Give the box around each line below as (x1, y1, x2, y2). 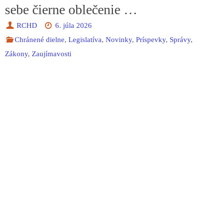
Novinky (106, 36, 132, 44)
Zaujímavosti (32, 50, 71, 58)
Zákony (5, 50, 28, 58)
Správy (170, 36, 191, 44)
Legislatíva (68, 36, 102, 44)
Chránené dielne (15, 36, 65, 44)
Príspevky (136, 36, 166, 44)
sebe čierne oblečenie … (5, 2, 137, 17)
